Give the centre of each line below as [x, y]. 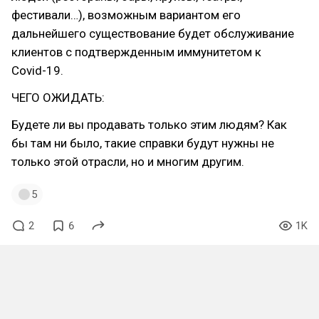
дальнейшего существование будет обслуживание [153, 33]
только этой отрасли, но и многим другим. [128, 162]
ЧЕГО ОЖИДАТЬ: [58, 98]
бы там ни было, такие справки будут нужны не [143, 143]
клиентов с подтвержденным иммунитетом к [136, 52]
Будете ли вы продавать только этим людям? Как [149, 125]
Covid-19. [37, 70]
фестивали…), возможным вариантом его [126, 15]
